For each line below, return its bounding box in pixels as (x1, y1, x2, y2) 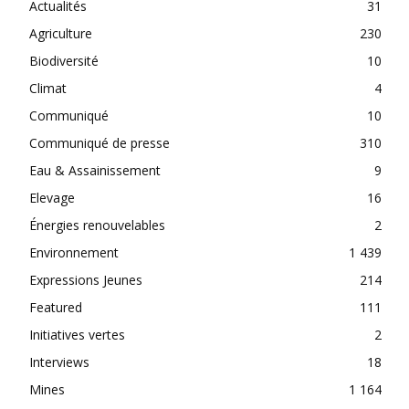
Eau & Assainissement (29, 161, 161, 179)
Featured (29, 298, 82, 316)
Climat (29, 79, 67, 97)
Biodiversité (29, 51, 99, 69)
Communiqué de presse (29, 133, 170, 152)
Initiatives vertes (29, 325, 125, 343)
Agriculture (29, 24, 92, 42)
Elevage (29, 188, 75, 206)
